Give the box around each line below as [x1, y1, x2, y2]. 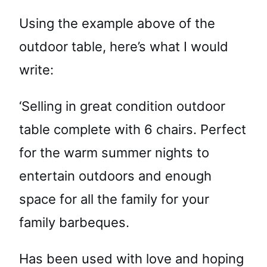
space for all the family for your [19, 191, 209, 207]
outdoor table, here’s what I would [19, 38, 228, 54]
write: [19, 61, 54, 77]
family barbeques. [19, 214, 129, 230]
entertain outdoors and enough [19, 167, 212, 184]
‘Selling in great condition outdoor [19, 98, 225, 114]
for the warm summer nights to [19, 144, 209, 160]
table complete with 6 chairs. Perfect [19, 121, 246, 137]
